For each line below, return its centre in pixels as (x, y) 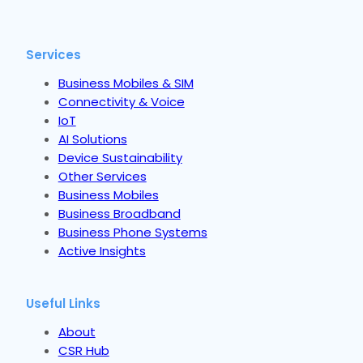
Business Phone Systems (132, 232)
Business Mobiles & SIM (126, 83)
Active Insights (102, 250)
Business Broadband (119, 213)
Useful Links (63, 303)
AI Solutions (92, 139)
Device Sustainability (120, 157)
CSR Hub (83, 350)
